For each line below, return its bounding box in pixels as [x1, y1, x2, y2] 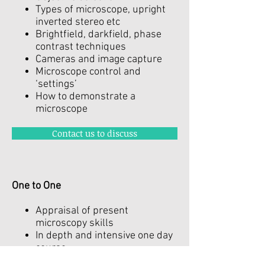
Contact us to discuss [52, 127, 137, 139]
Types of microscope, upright [35, 4, 166, 16]
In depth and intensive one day [35, 230, 173, 242]
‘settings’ [35, 78, 77, 91]
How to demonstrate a [35, 91, 135, 103]
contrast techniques [35, 41, 126, 53]
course [35, 242, 66, 254]
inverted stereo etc [35, 16, 120, 28]
